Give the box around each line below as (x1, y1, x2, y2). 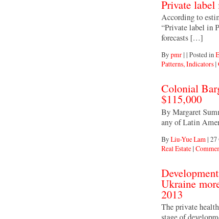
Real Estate (161, 143, 191, 153)
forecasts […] (161, 32, 203, 44)
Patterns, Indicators (161, 59, 214, 69)
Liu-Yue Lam (171, 134, 206, 144)
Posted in (189, 50, 216, 60)
